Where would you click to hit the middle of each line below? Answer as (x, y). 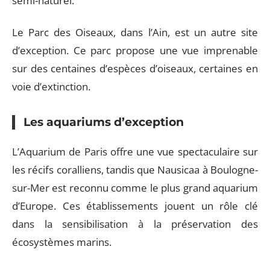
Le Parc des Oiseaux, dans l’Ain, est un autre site (135, 32)
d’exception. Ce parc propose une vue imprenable (135, 50)
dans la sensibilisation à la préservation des (135, 224)
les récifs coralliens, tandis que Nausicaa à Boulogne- (135, 170)
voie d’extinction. (51, 86)
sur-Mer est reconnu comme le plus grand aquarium (135, 188)
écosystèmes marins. (62, 242)
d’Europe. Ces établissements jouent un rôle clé (135, 206)
